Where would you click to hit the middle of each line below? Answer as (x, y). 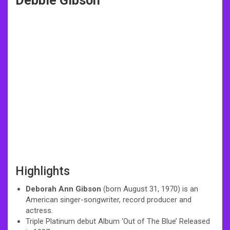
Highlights (43, 171)
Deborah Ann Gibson (63, 189)
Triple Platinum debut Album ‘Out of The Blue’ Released (118, 221)
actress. (39, 210)
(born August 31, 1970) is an (150, 189)
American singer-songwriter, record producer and (109, 199)
